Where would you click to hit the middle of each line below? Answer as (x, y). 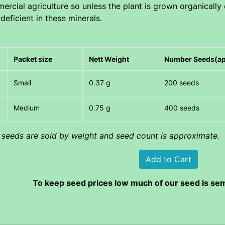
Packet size (33, 59)
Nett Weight (109, 59)
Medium (27, 107)
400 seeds (182, 107)
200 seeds (182, 82)
